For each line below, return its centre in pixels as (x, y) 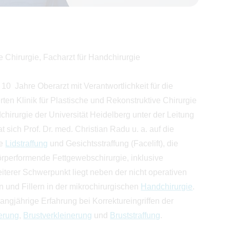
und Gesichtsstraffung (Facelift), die (113, 143)
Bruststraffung (135, 215)
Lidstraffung (27, 143)
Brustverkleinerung (58, 215)
